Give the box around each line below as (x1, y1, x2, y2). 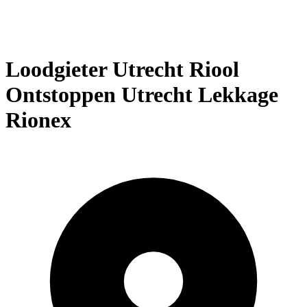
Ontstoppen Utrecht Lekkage (5, 82, 278, 108)
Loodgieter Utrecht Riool (5, 57, 239, 82)
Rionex (5, 108, 71, 133)
